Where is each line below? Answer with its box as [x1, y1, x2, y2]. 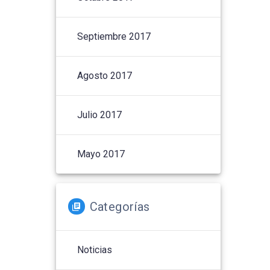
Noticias [77, 243, 113, 256]
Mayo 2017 [77, 148, 125, 160]
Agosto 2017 [77, 69, 133, 81]
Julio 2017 [77, 108, 122, 121]
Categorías [89, 199, 150, 214]
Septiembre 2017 [77, 30, 151, 42]
